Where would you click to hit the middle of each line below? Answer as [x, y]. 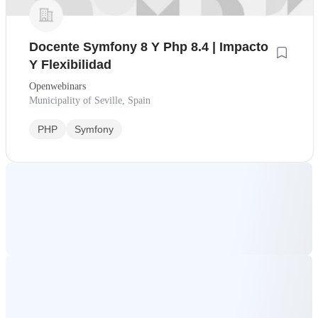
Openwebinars [57, 87]
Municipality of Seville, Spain [90, 101]
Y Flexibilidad [70, 65]
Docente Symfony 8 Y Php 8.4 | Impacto [149, 47]
